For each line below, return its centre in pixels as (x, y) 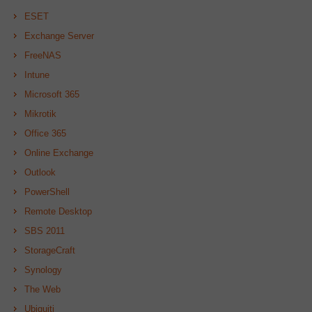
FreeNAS (43, 55)
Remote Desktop (58, 211)
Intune (37, 75)
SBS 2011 (45, 231)
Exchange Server (59, 36)
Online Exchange (59, 153)
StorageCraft (50, 250)
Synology (43, 270)
